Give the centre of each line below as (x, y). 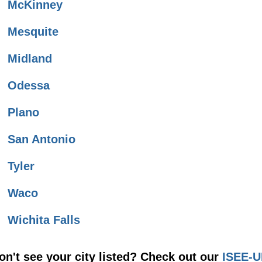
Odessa (29, 86)
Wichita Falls (44, 220)
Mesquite (33, 32)
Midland (30, 59)
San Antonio (42, 139)
